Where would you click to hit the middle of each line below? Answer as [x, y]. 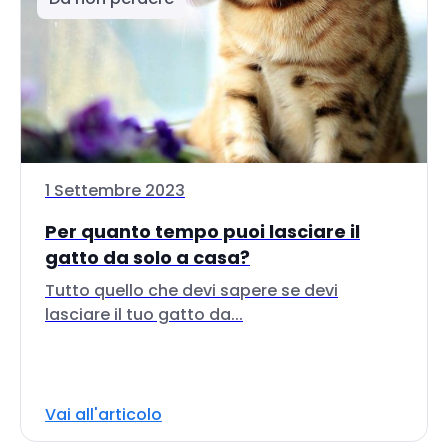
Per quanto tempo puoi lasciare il [202, 231]
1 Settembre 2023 [115, 190]
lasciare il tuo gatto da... [144, 314]
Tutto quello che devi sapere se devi [191, 290]
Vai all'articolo [103, 414]
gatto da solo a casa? [147, 257]
